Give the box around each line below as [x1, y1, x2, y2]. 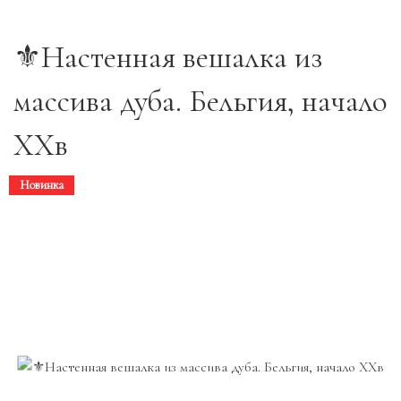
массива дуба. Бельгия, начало [13, 81, 388, 120]
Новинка [20, 176, 64, 192]
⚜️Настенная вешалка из [13, 38, 322, 76]
